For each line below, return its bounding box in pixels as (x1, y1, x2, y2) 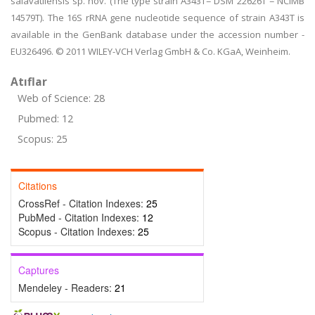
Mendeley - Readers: (18, 281, 115, 295)
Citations (18, 179, 57, 193)
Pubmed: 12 (18, 112, 73, 125)
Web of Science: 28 (18, 91, 105, 105)
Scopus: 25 (18, 132, 67, 146)
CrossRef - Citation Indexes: (18, 196, 146, 210)
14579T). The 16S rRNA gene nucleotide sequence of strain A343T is (11, 11, 304, 24)
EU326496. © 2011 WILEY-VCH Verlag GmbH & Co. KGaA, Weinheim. (11, 45, 290, 58)
